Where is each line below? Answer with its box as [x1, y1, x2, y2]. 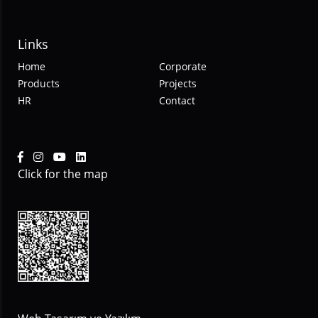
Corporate [159, 60, 207, 74]
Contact [159, 94, 196, 108]
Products [18, 77, 60, 91]
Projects [159, 77, 197, 91]
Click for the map [18, 166, 108, 182]
